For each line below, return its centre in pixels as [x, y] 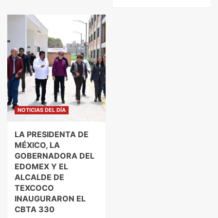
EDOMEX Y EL [41, 166]
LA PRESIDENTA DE [52, 134]
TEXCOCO [34, 188]
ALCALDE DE [39, 177]
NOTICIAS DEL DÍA [42, 110]
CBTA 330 [35, 209]
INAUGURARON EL [50, 198]
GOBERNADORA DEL [54, 155]
